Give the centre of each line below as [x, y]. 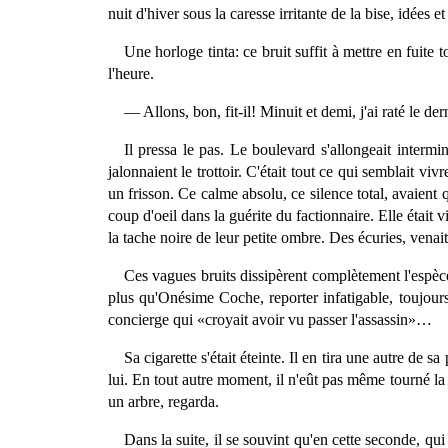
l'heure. [130, 73]
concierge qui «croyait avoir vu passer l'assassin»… [269, 319]
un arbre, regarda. [163, 401]
